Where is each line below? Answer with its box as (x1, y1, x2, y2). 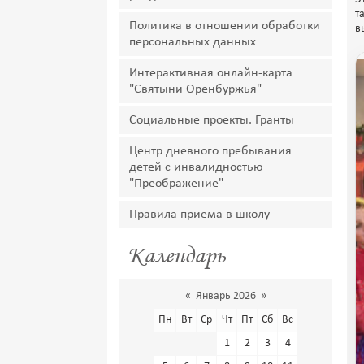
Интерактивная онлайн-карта (129, 67, 292, 80)
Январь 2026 (196, 290, 256, 302)
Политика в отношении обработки (129, 19, 320, 32)
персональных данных (129, 36, 256, 49)
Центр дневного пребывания (129, 145, 292, 158)
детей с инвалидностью (129, 161, 263, 174)
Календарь (128, 240, 225, 270)
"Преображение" (129, 177, 223, 190)
